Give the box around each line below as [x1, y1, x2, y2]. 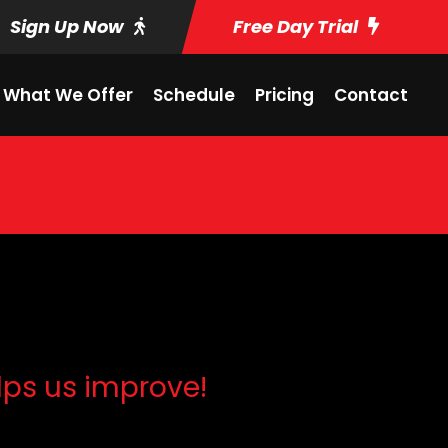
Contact [334, 83, 408, 107]
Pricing [255, 83, 314, 107]
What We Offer [3, 83, 133, 107]
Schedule [153, 83, 235, 107]
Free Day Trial [233, 14, 358, 39]
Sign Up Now [10, 14, 124, 39]
